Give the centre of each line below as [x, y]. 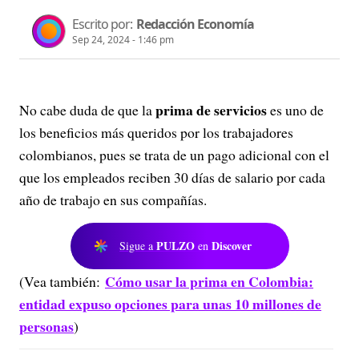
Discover [232, 246]
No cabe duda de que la [86, 110]
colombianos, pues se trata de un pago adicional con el [174, 155]
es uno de [295, 110]
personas [46, 326]
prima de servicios [210, 110]
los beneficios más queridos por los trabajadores [156, 132]
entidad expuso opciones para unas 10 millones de [170, 304]
